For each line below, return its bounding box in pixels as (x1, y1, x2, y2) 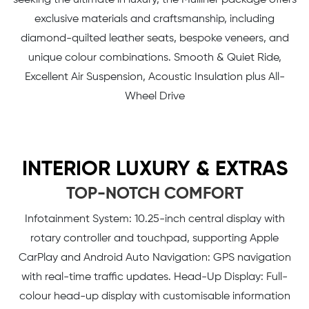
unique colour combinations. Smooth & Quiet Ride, (28, 52, 281, 63)
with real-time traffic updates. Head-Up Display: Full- (21, 271, 288, 283)
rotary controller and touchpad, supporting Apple (30, 232, 279, 244)
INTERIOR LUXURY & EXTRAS (21, 159, 288, 180)
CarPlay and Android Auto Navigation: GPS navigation (18, 252, 291, 263)
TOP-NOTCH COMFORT (66, 185, 243, 202)
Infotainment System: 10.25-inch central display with (24, 213, 285, 225)
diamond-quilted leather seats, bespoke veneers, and (20, 32, 289, 44)
